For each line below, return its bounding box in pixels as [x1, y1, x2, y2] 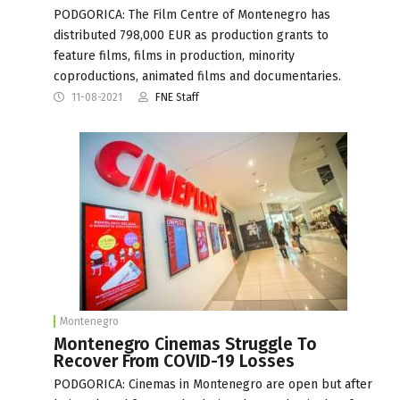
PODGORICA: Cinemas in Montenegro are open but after [54, 376, 372, 392]
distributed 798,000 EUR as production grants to [54, 27, 329, 43]
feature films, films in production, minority [54, 47, 295, 63]
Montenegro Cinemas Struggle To [54, 333, 317, 354]
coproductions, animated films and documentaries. [54, 68, 341, 84]
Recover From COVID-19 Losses [54, 350, 295, 371]
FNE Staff [155, 90, 199, 104]
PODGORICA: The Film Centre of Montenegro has [54, 6, 330, 22]
